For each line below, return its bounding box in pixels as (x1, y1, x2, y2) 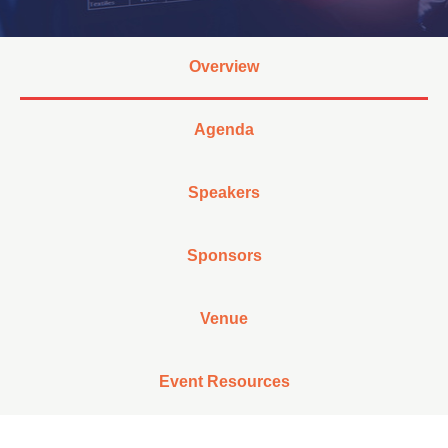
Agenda (194, 121, 254, 138)
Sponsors (186, 247, 262, 264)
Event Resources (158, 373, 290, 390)
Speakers (188, 184, 260, 201)
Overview (189, 58, 259, 75)
